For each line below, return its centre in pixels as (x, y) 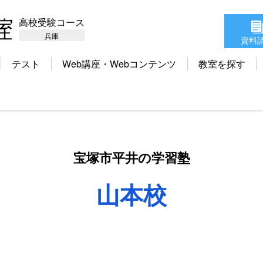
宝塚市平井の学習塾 (131, 158)
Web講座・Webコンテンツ (119, 63)
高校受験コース (52, 22)
